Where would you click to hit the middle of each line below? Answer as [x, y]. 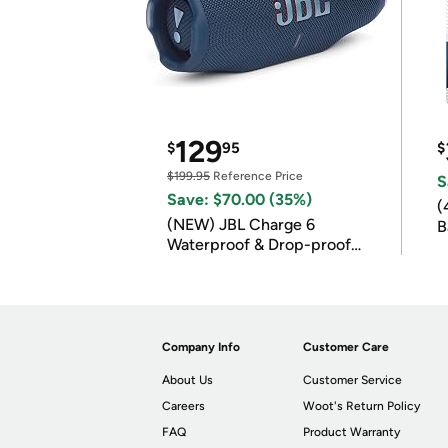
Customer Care [346, 347]
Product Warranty [352, 432]
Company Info [201, 347]
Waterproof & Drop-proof [259, 244]
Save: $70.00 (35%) [239, 199]
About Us [187, 380]
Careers [183, 406]
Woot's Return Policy [362, 406]
